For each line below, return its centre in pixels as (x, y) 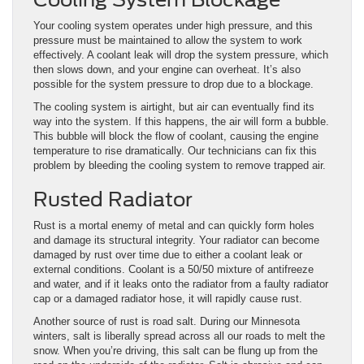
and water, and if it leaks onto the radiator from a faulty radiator (181, 284)
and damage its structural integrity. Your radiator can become (176, 240)
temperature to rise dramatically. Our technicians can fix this (175, 151)
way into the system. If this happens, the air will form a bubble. (181, 122)
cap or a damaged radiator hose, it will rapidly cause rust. (168, 299)
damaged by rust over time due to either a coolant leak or (168, 255)
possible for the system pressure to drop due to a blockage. (173, 84)
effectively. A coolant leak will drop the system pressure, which (181, 55)
